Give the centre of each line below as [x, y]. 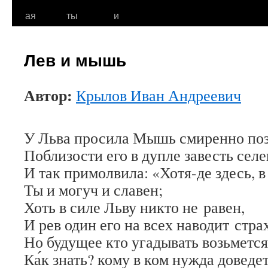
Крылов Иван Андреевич [159, 95]
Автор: [50, 95]
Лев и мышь [75, 60]
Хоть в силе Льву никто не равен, [134, 207]
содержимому [42, 37]
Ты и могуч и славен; [93, 190]
